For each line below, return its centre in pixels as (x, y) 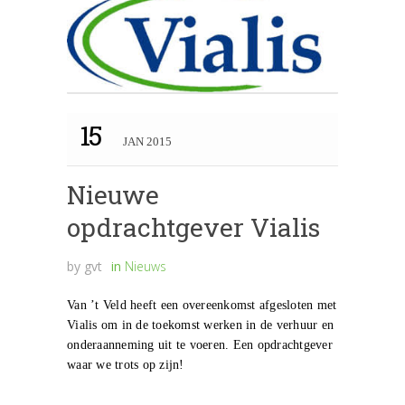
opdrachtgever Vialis (193, 228)
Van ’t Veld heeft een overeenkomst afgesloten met (202, 306)
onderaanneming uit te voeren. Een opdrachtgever (200, 345)
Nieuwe (113, 195)
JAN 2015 (147, 142)
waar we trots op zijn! (126, 365)
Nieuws (146, 267)
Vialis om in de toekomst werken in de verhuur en (200, 325)
